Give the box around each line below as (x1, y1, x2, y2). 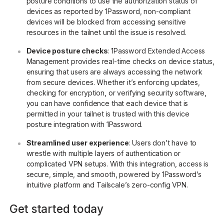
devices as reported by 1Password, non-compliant (26, 7, 190, 16)
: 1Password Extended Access (107, 46, 205, 55)
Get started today (9, 202, 103, 216)
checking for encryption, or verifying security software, (26, 88, 207, 97)
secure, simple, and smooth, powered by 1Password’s (26, 170, 202, 179)
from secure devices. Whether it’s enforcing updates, (26, 78, 200, 87)
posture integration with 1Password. (26, 120, 143, 129)
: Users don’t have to (128, 138, 197, 147)
